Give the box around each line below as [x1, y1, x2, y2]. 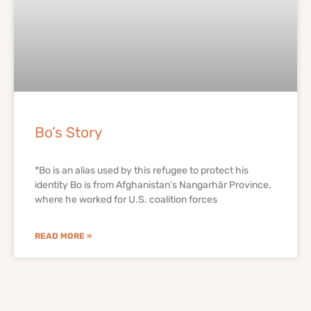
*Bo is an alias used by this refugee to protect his [35, 165, 249, 177]
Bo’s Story [35, 124, 103, 142]
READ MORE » [35, 231, 92, 242]
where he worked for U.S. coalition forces [35, 194, 217, 206]
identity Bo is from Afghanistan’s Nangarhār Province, [35, 179, 271, 192]
